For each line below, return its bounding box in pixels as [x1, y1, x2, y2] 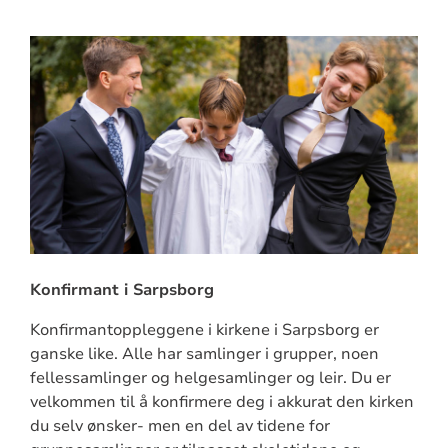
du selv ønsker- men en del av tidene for [29, 414, 330, 437]
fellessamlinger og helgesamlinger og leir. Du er [29, 366, 391, 389]
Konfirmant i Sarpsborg [29, 278, 214, 301]
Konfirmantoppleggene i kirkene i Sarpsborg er [29, 318, 379, 341]
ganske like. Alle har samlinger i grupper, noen [29, 342, 379, 365]
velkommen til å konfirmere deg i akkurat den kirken [29, 390, 414, 413]
